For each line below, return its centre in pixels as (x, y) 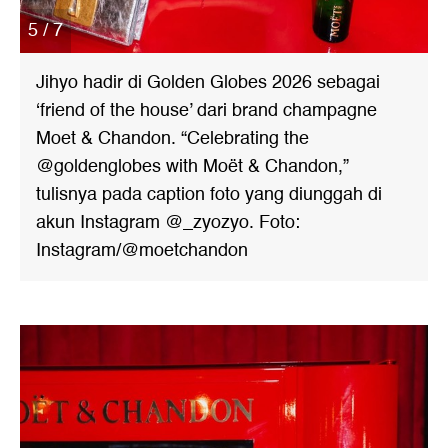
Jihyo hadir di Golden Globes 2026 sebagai (208, 82)
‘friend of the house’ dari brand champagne (206, 110)
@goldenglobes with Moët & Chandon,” (192, 166)
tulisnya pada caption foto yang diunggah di (209, 194)
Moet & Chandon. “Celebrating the (172, 138)
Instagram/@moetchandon (142, 250)
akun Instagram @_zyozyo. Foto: (168, 222)
